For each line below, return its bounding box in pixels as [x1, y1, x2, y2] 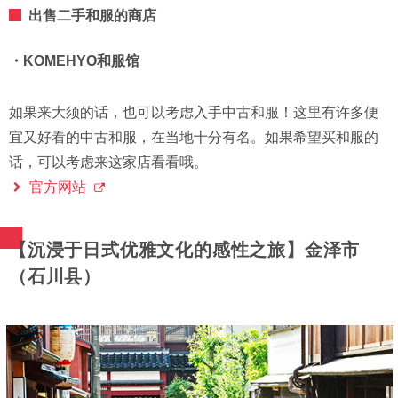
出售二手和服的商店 [28, 8, 156, 24]
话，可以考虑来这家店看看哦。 [9, 155, 208, 171]
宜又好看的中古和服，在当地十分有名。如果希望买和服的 [9, 130, 378, 146]
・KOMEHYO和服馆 [9, 53, 139, 69]
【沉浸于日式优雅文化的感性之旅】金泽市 [9, 240, 361, 260]
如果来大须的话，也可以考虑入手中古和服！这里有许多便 [9, 105, 378, 121]
